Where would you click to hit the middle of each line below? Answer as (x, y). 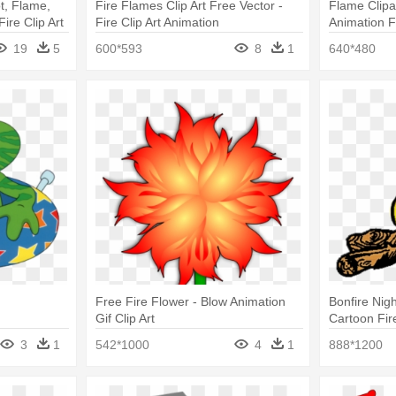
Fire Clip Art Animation (157, 23)
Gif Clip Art (125, 318)
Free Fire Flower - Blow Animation (190, 301)
